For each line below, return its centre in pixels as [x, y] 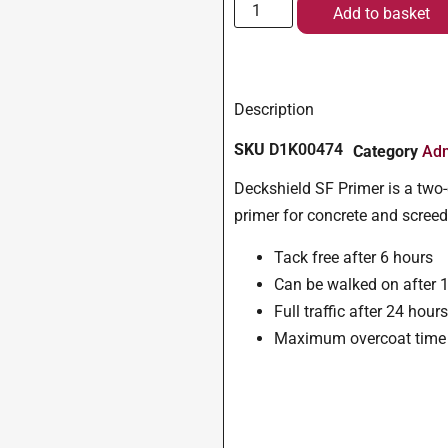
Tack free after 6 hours [354, 257]
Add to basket [381, 14]
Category [386, 152]
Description [274, 110]
